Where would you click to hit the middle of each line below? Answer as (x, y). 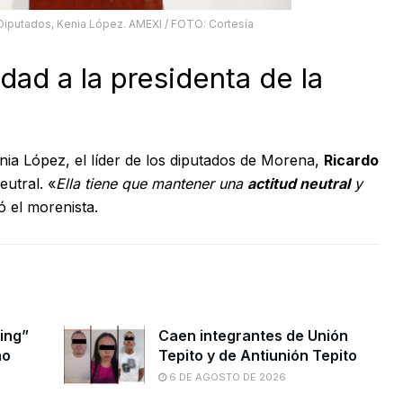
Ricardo (351, 161)
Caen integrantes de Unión (253, 336)
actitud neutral (299, 184)
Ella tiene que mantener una (152, 184)
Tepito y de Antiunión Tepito (257, 356)
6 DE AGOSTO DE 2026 (226, 377)
